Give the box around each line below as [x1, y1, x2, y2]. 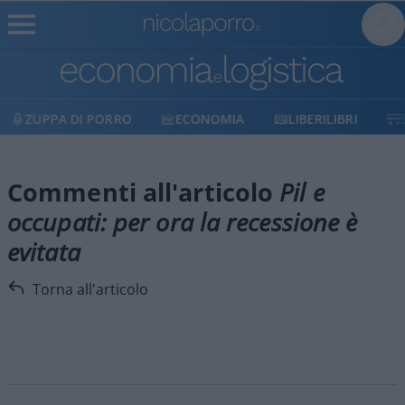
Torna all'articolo [33, 279, 148, 299]
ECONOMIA [174, 110, 245, 127]
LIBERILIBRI [287, 110, 358, 127]
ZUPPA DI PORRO [25, 110, 132, 127]
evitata [7, 236, 80, 268]
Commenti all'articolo [7, 176, 280, 209]
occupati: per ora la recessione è [7, 206, 358, 239]
